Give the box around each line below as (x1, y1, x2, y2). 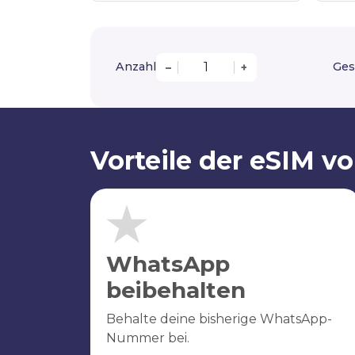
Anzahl (116, 59, 156, 74)
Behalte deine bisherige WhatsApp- (106, 311, 332, 326)
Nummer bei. (106, 330, 189, 345)
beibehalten (106, 276, 246, 303)
